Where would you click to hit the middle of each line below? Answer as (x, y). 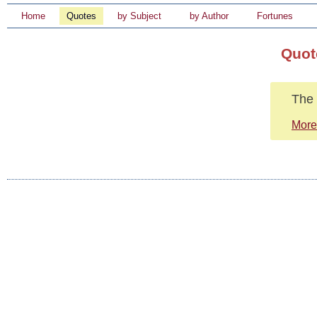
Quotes (81, 16)
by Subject (139, 16)
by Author (209, 16)
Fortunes (275, 16)
